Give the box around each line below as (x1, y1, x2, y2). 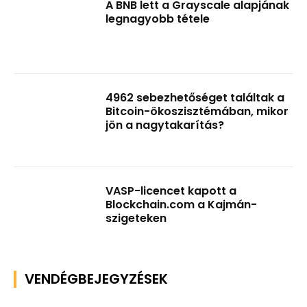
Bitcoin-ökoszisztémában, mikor (106, 103, 289, 120)
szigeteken (106, 210, 167, 227)
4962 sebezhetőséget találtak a (106, 90, 285, 106)
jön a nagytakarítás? (106, 117, 225, 134)
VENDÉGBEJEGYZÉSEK (25, 269, 168, 288)
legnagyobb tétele (106, 10, 210, 27)
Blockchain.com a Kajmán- (106, 197, 258, 213)
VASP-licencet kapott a (106, 183, 237, 199)
